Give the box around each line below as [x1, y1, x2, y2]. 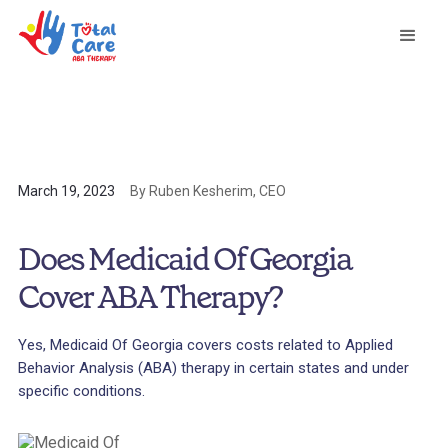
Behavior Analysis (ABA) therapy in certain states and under [18, 359, 409, 377]
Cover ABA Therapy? [18, 276, 283, 318]
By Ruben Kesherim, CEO [130, 183, 286, 199]
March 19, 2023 [18, 183, 115, 199]
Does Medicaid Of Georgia [18, 238, 352, 280]
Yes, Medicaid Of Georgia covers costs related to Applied [18, 336, 393, 354]
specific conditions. [18, 382, 145, 400]
